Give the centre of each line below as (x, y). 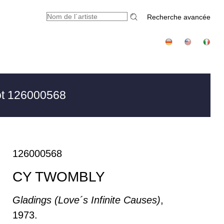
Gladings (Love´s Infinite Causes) (87, 200)
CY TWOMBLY (59, 177)
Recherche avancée (179, 17)
